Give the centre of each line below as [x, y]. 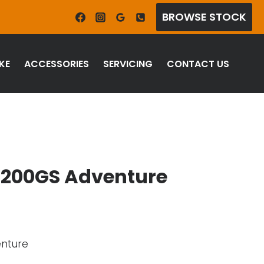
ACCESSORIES [57, 64]
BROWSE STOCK [204, 17]
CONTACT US [198, 64]
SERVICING [128, 64]
